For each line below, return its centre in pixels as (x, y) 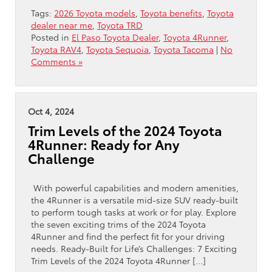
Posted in (51, 37)
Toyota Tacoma (184, 49)
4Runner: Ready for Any (104, 144)
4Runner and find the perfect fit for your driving (128, 236)
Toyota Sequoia (117, 49)
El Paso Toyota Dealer (115, 37)
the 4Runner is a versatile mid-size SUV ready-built (134, 199)
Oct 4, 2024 (51, 111)
